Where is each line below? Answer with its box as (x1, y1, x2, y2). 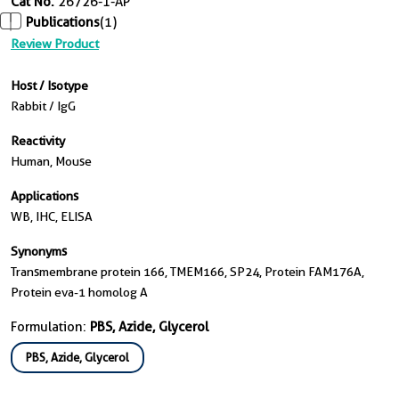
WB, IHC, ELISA (11, 209, 93, 224)
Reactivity (11, 134, 65, 149)
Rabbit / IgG (11, 99, 76, 114)
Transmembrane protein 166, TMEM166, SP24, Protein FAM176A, (11, 265, 364, 280)
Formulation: (11, 319, 90, 336)
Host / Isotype (11, 78, 88, 94)
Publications (26, 14, 100, 30)
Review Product (11, 37, 99, 52)
